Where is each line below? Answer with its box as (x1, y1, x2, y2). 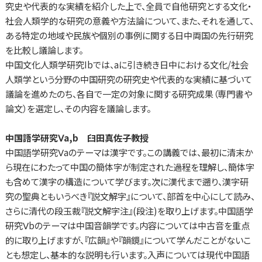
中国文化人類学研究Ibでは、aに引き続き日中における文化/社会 (5, 58, 249, 71)
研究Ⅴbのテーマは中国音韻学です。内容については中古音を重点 (5, 219, 250, 232)
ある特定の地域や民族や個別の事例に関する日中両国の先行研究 (5, 29, 253, 42)
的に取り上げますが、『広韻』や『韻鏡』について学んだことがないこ (5, 233, 251, 247)
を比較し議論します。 (5, 43, 83, 57)
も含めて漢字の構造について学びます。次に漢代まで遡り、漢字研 (5, 175, 249, 188)
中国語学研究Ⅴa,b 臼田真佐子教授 (5, 131, 149, 144)
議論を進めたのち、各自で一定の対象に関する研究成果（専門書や (5, 87, 252, 101)
